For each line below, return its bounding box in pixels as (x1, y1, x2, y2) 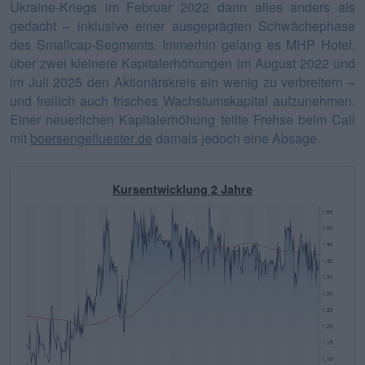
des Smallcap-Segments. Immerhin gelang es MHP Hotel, (10, 34, 355, 54)
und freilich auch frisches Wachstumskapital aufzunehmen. (10, 90, 355, 110)
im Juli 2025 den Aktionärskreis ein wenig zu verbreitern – (10, 72, 355, 91)
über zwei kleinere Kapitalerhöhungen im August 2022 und (10, 53, 355, 73)
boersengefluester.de (30, 128, 152, 147)
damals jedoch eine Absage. (152, 128, 320, 147)
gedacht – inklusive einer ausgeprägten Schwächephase (10, 15, 355, 35)
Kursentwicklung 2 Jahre (112, 180, 253, 197)
